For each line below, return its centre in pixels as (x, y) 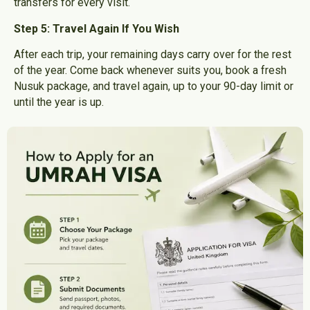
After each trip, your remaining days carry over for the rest (153, 54)
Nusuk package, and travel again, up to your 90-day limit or (154, 86)
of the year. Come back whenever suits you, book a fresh (150, 70)
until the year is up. (59, 102)
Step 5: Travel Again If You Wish (97, 28)
